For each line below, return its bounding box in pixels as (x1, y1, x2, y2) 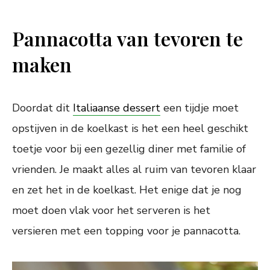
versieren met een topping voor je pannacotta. (12, 224, 240, 239)
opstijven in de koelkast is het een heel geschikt (12, 121, 248, 136)
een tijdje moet (160, 101, 239, 116)
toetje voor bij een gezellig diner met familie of (12, 142, 246, 157)
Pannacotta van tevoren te (12, 25, 243, 52)
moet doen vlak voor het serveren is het (12, 203, 210, 218)
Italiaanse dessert (73, 101, 160, 116)
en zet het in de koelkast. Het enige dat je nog (12, 183, 242, 198)
